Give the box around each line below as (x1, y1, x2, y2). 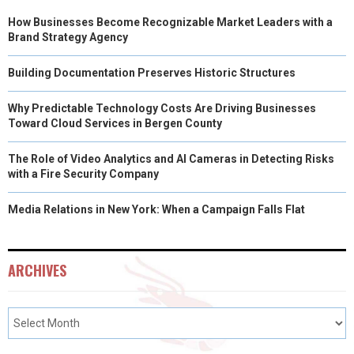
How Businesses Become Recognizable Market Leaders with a (8, 15, 333, 28)
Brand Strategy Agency (8, 30, 128, 43)
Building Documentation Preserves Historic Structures (8, 66, 296, 79)
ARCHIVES (8, 259, 66, 281)
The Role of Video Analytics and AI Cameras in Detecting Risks (8, 152, 334, 165)
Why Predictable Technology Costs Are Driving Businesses (8, 101, 316, 115)
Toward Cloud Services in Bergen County (8, 116, 222, 130)
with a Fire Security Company (8, 167, 159, 180)
